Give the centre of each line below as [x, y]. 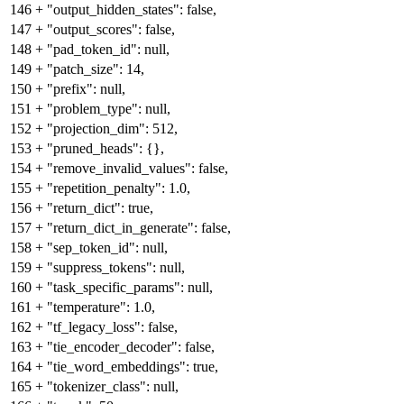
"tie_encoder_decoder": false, [131, 347]
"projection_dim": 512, [112, 129]
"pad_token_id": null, [108, 50]
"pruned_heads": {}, [106, 149]
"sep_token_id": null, [107, 248]
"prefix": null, [86, 89]
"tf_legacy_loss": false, [112, 327]
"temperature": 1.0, [101, 308]
